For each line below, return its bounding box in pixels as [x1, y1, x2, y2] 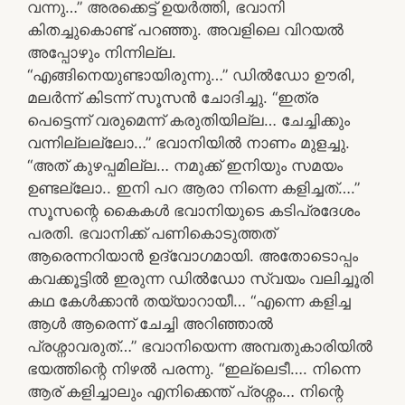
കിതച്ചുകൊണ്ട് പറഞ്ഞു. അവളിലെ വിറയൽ [27, 20, 344, 39]
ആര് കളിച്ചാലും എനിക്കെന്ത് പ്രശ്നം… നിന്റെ [27, 381, 344, 400]
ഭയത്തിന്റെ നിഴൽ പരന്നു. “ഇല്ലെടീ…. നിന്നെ [27, 359, 360, 378]
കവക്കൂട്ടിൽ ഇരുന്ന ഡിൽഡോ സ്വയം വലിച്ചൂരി [27, 268, 373, 287]
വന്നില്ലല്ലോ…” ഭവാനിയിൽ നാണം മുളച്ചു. [27, 133, 350, 152]
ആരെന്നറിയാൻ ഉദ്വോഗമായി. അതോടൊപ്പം [27, 246, 358, 265]
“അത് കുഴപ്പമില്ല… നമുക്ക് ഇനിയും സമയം [27, 155, 343, 174]
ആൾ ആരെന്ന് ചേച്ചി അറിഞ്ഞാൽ [27, 314, 273, 333]
